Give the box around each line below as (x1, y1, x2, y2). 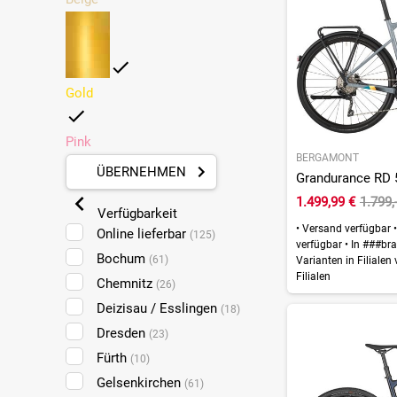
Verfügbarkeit (93, 205, 177, 222)
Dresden (96, 324, 149, 341)
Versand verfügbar (299, 222, 393, 235)
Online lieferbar (96, 225, 190, 242)
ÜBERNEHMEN (96, 163, 186, 180)
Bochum (96, 250, 149, 267)
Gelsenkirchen (96, 374, 184, 391)
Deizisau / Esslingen (96, 300, 221, 316)
